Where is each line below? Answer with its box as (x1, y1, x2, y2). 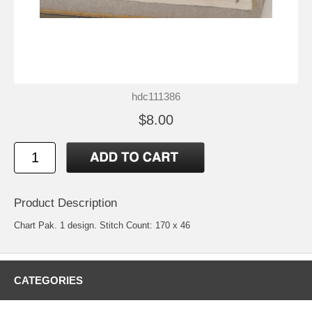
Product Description (14, 196, 117, 210)
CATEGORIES (14, 274, 83, 287)
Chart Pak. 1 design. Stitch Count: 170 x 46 (14, 220, 190, 231)
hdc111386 (132, 91, 180, 103)
